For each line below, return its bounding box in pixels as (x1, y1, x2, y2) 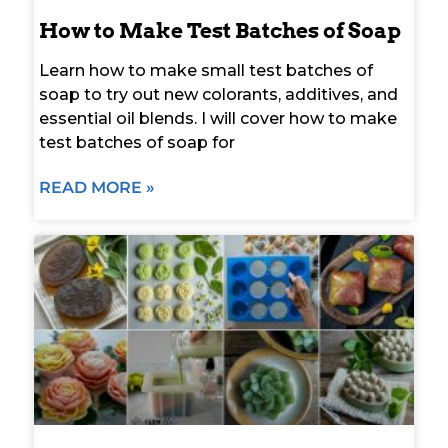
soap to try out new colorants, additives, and (39, 84, 398, 104)
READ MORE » (39, 177, 155, 197)
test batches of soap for (39, 132, 235, 152)
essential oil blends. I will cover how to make (39, 108, 397, 128)
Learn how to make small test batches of (39, 60, 373, 80)
